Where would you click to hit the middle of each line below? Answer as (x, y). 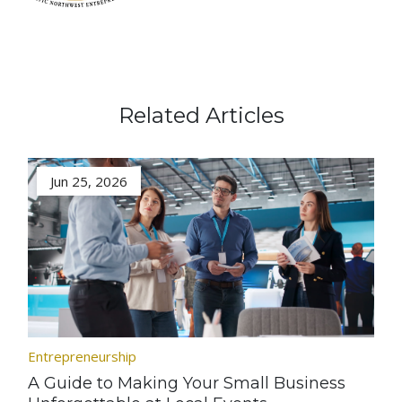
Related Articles (201, 115)
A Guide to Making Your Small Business (187, 383)
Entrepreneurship (83, 356)
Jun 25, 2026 (89, 181)
